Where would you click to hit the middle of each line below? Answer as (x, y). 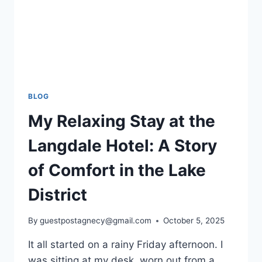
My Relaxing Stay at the (122, 121)
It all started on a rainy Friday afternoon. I (125, 245)
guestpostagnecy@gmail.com (96, 221)
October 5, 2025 (194, 221)
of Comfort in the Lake (117, 170)
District (58, 194)
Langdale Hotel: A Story (123, 145)
